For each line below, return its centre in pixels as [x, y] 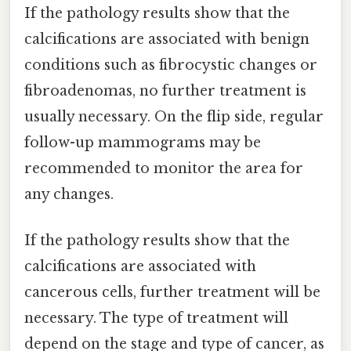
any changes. [69, 195]
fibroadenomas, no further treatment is [165, 91]
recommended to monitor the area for [164, 169]
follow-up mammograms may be [143, 143]
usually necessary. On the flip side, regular [174, 117]
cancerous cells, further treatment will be [172, 293]
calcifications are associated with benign [167, 40]
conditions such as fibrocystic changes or [171, 65]
